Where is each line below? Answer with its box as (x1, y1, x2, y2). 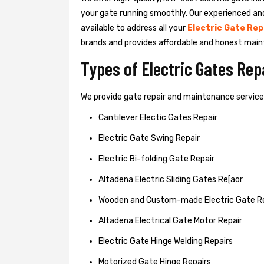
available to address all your (81, 22, 187, 33)
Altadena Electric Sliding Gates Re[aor (98, 174, 243, 184)
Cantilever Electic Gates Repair (98, 112, 217, 123)
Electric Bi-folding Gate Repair (98, 153, 214, 164)
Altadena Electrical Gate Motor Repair (98, 215, 242, 226)
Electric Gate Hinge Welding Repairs (98, 236, 233, 246)
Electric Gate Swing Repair (98, 133, 200, 143)
